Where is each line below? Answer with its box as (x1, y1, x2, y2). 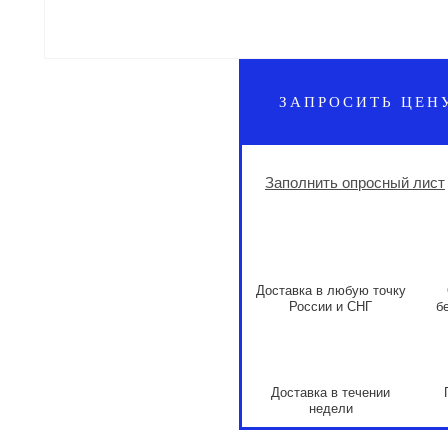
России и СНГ (289, 299, 372, 314)
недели (308, 401, 353, 416)
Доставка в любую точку (255, 283, 406, 298)
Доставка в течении (271, 385, 390, 400)
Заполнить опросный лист (265, 174, 445, 191)
